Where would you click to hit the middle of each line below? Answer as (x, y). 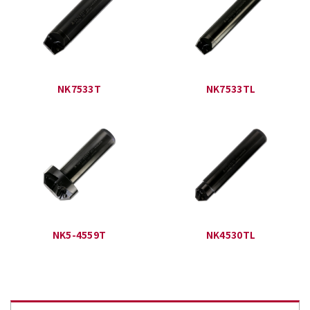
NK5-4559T (79, 235)
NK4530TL (231, 235)
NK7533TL (231, 88)
